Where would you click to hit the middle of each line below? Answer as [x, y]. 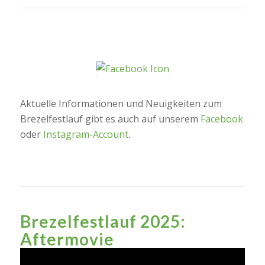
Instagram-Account [85, 135]
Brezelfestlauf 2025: [103, 221]
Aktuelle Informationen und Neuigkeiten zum [121, 104]
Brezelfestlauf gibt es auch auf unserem [110, 119]
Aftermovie [67, 239]
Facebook [222, 119]
